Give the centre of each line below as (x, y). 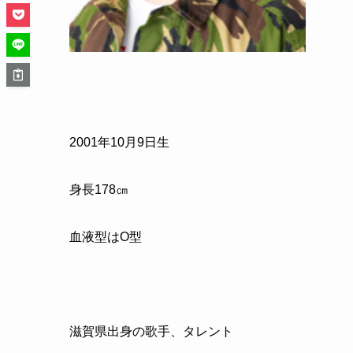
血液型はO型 (106, 236)
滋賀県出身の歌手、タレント (151, 331)
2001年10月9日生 (119, 142)
